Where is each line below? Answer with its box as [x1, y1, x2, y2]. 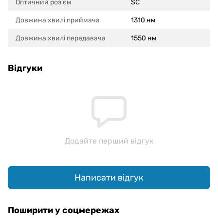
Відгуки [8, 63, 42, 74]
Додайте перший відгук [64, 136, 154, 146]
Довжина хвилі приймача [16, 16, 100, 25]
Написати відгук [74, 172, 144, 183]
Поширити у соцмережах [8, 205, 120, 216]
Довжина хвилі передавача [16, 34, 106, 43]
